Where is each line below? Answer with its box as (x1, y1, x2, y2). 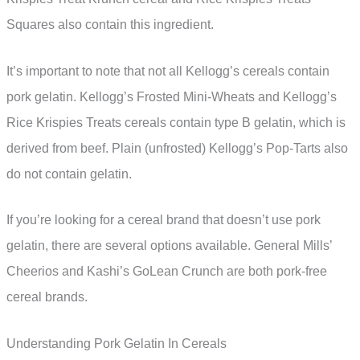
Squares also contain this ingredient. (6, 18, 214, 32)
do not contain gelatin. (6, 166, 132, 181)
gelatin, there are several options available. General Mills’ (6, 239, 332, 253)
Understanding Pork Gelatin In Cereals (6, 336, 227, 350)
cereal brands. (6, 290, 88, 305)
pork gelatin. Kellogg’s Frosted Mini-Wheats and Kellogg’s (6, 89, 337, 104)
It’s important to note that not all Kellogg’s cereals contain (6, 63, 329, 78)
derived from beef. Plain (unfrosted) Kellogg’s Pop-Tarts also (6, 141, 348, 155)
